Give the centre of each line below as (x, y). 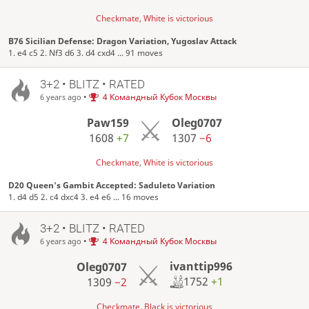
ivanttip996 (201, 267)
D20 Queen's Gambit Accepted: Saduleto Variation (112, 185)
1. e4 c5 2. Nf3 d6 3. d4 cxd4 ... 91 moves (86, 52)
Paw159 (108, 122)
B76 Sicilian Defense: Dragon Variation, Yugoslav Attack (123, 41)
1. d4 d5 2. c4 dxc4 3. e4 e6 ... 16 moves (84, 197)
